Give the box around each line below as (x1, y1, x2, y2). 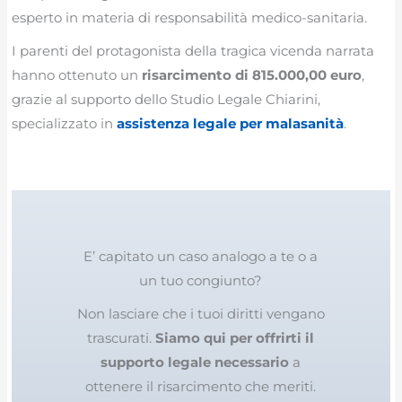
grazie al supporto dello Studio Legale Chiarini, (12, 91, 321, 109)
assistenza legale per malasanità (117, 115, 345, 133)
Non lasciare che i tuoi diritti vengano (76, 304, 325, 322)
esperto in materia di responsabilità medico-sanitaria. (12, 8, 368, 26)
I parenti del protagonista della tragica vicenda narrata (12, 42, 375, 60)
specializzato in (12, 115, 118, 133)
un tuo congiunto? (139, 271, 263, 289)
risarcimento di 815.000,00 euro (142, 66, 363, 84)
